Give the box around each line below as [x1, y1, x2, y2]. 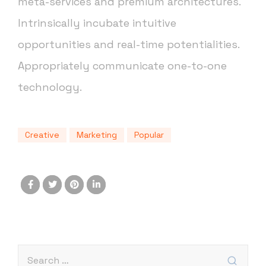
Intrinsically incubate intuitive [18, 16, 176, 30]
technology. [18, 80, 82, 94]
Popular [134, 129, 164, 141]
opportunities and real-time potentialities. [18, 37, 239, 52]
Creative [25, 129, 59, 141]
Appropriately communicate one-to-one [18, 59, 227, 73]
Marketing [77, 129, 117, 141]
